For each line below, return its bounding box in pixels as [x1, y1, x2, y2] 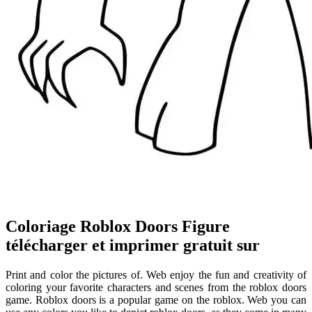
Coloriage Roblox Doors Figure [6, 217, 230, 236]
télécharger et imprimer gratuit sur [6, 236, 260, 255]
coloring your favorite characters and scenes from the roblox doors [6, 281, 306, 294]
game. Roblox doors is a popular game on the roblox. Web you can [6, 294, 306, 306]
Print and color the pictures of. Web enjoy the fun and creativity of [6, 269, 306, 281]
